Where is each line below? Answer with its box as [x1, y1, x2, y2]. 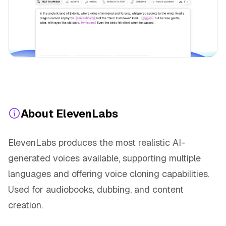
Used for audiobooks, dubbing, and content [8, 183, 184, 195]
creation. [8, 199, 43, 211]
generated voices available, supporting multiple [8, 152, 201, 164]
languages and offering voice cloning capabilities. [8, 167, 209, 180]
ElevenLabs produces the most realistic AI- [8, 136, 185, 148]
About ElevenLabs [21, 106, 118, 121]
